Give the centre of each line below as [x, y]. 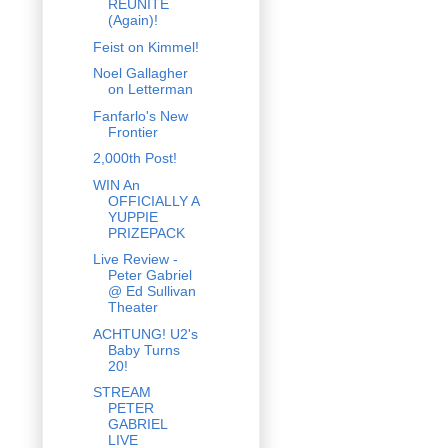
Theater [132, 307]
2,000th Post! [134, 158]
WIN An [116, 184]
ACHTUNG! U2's [145, 333]
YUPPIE [132, 216]
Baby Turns [143, 349]
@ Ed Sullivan [151, 291]
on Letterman [150, 89]
